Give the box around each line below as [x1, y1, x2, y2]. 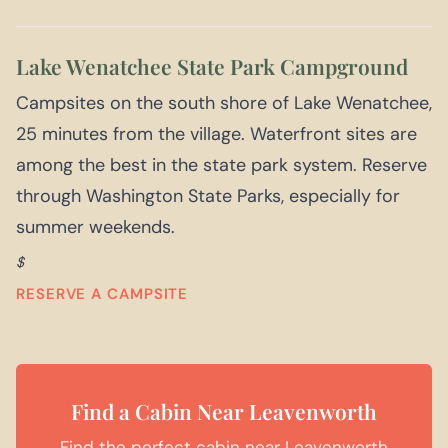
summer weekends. [16, 215, 175, 240]
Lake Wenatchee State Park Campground [16, 52, 408, 81]
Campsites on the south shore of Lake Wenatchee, [16, 91, 432, 116]
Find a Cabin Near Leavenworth [71, 397, 377, 426]
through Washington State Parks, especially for [16, 184, 400, 209]
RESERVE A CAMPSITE [16, 284, 189, 305]
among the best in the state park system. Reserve [16, 153, 427, 178]
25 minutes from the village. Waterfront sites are [16, 122, 417, 147]
